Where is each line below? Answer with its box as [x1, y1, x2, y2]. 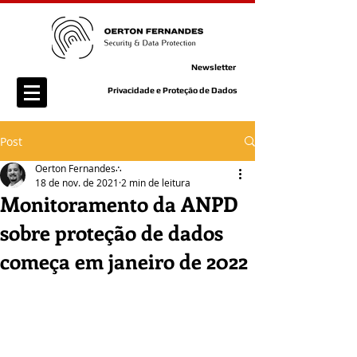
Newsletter [191, 62, 236, 72]
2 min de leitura [121, 176, 190, 189]
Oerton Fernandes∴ [35, 162, 122, 175]
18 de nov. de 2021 [35, 176, 119, 189]
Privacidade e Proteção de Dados [107, 85, 237, 95]
